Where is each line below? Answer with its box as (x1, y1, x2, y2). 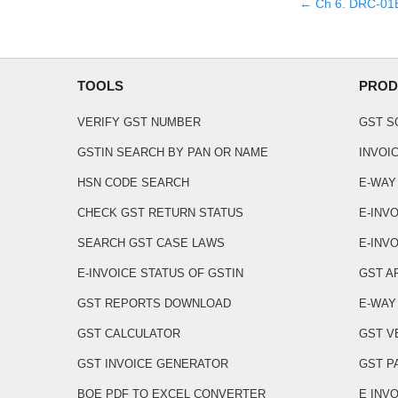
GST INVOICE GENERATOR (77, 357, 228, 370)
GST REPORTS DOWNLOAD (77, 297, 231, 310)
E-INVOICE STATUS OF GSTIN (77, 267, 243, 280)
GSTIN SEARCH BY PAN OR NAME (77, 146, 268, 159)
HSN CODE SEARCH (77, 176, 189, 189)
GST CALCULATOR (77, 327, 180, 340)
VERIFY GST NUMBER (77, 115, 201, 129)
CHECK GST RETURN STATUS (77, 206, 243, 219)
